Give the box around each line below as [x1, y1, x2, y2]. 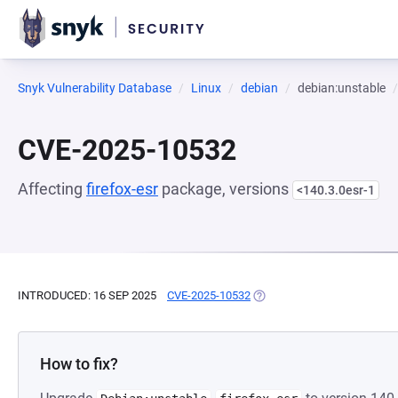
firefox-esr [86, 179, 158, 198]
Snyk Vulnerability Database [18, 81, 171, 95]
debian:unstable [298, 81, 386, 95]
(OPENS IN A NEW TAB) [251, 289, 372, 302]
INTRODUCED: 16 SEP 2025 [18, 289, 156, 302]
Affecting [18, 179, 86, 198]
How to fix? [40, 354, 118, 373]
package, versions [158, 179, 292, 198]
